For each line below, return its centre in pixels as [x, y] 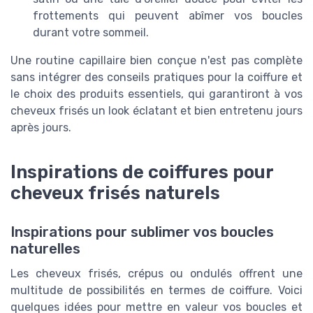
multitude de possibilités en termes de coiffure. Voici [156, 290]
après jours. [41, 127]
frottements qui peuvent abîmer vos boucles [168, 15]
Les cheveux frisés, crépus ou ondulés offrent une [156, 273]
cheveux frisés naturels [115, 192]
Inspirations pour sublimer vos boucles [142, 232]
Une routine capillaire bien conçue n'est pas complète [156, 60]
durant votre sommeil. [91, 32]
